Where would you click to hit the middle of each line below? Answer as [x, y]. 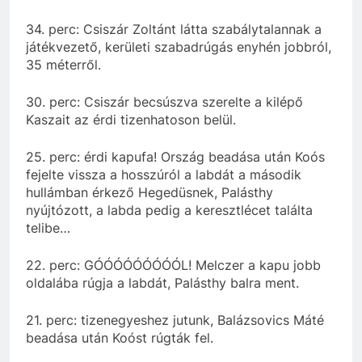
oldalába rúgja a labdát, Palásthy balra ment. [162, 282]
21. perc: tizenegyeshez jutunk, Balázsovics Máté [175, 320]
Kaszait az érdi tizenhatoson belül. [131, 119]
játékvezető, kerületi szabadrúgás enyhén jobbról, [179, 46]
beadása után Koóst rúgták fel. [120, 337]
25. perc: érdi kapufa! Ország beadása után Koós [175, 156]
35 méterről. [63, 64]
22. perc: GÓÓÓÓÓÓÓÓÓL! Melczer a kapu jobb [173, 265]
